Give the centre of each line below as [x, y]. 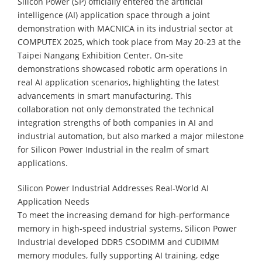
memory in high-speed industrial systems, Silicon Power [127, 228]
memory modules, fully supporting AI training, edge [118, 255]
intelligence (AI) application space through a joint [114, 15]
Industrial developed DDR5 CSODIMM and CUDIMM [118, 242]
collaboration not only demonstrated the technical [116, 109]
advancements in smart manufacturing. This [105, 95]
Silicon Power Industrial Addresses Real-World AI [113, 188]
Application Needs [54, 201]
